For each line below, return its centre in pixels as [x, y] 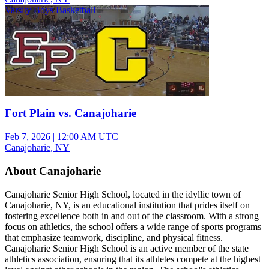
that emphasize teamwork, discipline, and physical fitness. [114, 237]
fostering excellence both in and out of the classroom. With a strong [132, 216]
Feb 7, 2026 [28, 137]
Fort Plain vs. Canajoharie [71, 113]
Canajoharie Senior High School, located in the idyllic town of [123, 194]
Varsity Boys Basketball [50, 10]
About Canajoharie [53, 171]
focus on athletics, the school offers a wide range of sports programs [133, 226]
